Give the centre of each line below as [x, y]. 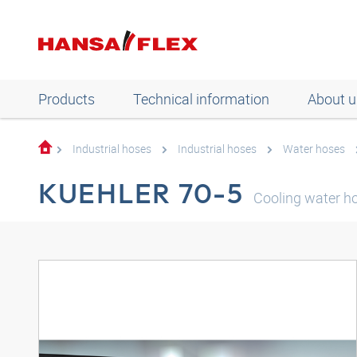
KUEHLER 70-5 [141, 193]
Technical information [201, 99]
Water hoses [314, 149]
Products [67, 99]
